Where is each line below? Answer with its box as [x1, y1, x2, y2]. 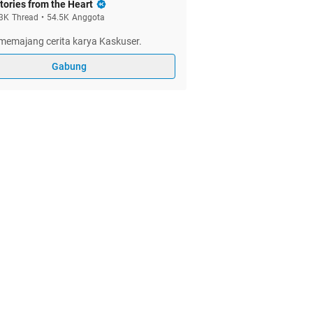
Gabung [52, 61, 87, 72]
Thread [12, 13, 38, 22]
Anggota [72, 13, 105, 22]
